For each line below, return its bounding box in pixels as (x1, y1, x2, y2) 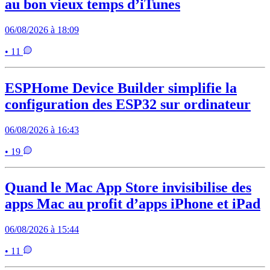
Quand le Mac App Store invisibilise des (5, 180, 251, 196)
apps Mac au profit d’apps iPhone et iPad (5, 196, 260, 212)
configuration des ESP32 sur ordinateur (5, 96, 251, 112)
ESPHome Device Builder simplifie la (5, 80, 237, 96)
